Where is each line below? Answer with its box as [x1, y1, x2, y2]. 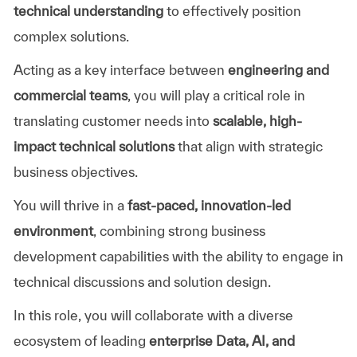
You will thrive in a [13, 197, 127, 213]
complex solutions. [13, 28, 129, 44]
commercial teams [13, 87, 127, 103]
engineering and [227, 61, 329, 77]
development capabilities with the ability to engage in [13, 248, 343, 264]
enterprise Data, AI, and [148, 332, 295, 348]
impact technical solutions [13, 138, 175, 154]
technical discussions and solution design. [13, 273, 271, 289]
